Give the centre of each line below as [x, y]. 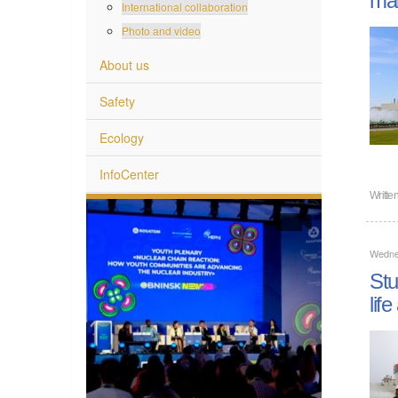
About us [124, 64]
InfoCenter [129, 173]
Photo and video [161, 29]
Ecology [122, 136]
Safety [117, 100]
